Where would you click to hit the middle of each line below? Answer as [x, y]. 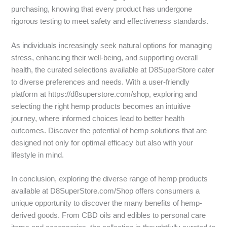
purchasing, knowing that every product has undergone [102, 9]
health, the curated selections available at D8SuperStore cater [113, 70]
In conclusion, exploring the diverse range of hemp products [110, 179]
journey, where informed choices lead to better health [98, 118]
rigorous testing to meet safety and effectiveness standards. [110, 22]
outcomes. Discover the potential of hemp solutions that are [109, 130]
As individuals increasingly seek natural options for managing [112, 45]
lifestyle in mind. [38, 155]
